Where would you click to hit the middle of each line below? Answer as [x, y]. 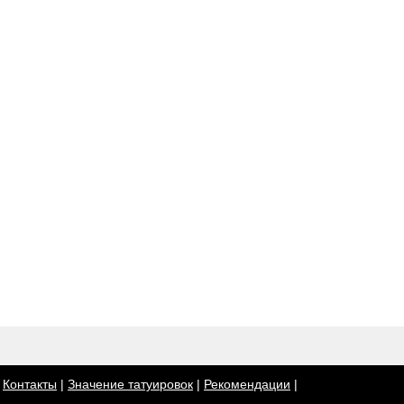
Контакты [30, 385]
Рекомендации [247, 385]
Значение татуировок [130, 385]
